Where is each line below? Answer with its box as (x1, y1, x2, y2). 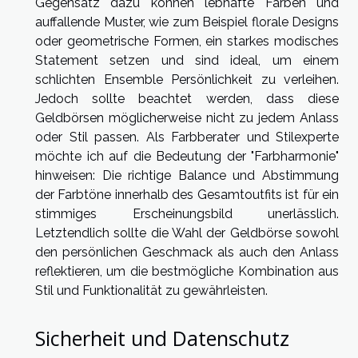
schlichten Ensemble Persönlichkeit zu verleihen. (35, 72, 339, 88)
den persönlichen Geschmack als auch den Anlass (35, 245, 339, 261)
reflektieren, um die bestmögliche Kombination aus (35, 264, 339, 280)
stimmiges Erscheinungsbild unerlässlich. (35, 206, 339, 222)
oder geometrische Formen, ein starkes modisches (35, 34, 339, 50)
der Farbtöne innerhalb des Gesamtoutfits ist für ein (35, 187, 339, 203)
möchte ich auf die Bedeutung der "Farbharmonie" (35, 149, 339, 165)
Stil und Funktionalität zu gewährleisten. (35, 283, 268, 299)
